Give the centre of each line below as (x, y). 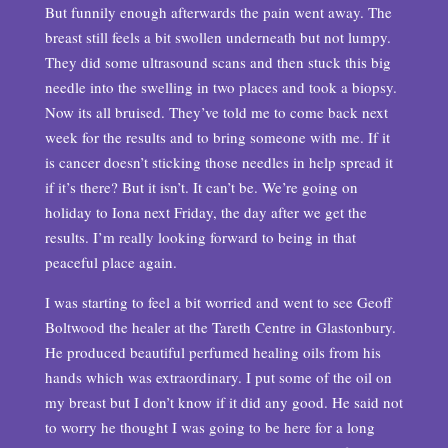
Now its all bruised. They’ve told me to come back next (216, 112)
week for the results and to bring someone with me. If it (217, 137)
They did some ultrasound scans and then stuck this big (217, 62)
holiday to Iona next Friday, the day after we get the (205, 212)
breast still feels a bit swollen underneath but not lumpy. (217, 37)
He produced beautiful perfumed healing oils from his (212, 352)
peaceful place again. (110, 262)
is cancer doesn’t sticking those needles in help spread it (218, 162)
